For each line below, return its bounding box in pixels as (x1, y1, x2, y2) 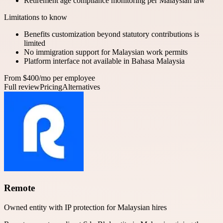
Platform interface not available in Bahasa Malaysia (24, 57, 185, 66)
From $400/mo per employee (4, 74, 95, 83)
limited (24, 39, 45, 48)
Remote (4, 182, 35, 193)
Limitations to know (4, 13, 67, 22)
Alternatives (62, 83, 100, 92)
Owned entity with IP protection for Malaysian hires (4, 203, 167, 212)
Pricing (40, 83, 62, 92)
